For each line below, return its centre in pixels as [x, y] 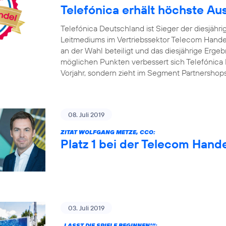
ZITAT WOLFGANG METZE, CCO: [108, 132]
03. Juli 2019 [86, 208]
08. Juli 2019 [86, 115]
